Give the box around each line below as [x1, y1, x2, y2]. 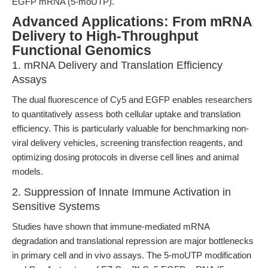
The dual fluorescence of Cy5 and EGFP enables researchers [12, 95, 252, 105]
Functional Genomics [12, 43, 151, 58]
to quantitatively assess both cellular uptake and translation [12, 109, 240, 119]
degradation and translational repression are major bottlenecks [12, 236, 254, 246]
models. [12, 166, 43, 176]
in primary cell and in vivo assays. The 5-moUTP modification [12, 250, 251, 260]
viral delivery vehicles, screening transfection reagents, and [12, 138, 242, 148]
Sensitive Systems [12, 200, 100, 212]
